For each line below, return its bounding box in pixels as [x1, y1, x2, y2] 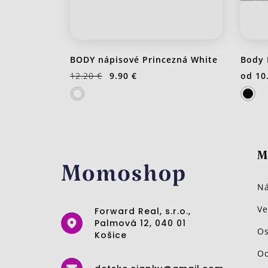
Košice [95, 229, 127, 242]
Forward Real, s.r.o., [95, 205, 191, 218]
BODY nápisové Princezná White [70, 54, 218, 66]
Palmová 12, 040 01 [95, 217, 186, 230]
